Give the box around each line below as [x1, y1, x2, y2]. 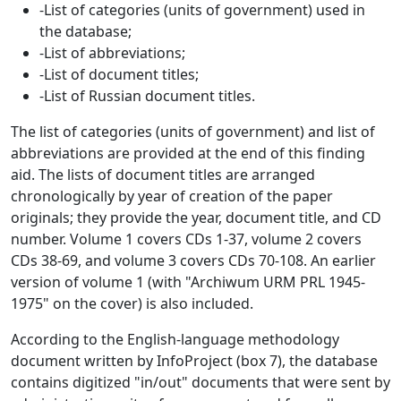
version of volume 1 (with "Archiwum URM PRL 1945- [11, 272, 365, 293]
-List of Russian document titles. [39, 86, 255, 107]
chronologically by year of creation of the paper [11, 186, 333, 207]
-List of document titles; [39, 64, 199, 85]
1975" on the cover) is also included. [11, 294, 253, 314]
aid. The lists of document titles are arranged [11, 165, 315, 185]
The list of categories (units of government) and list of [11, 122, 375, 142]
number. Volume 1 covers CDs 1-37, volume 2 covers [11, 229, 362, 250]
